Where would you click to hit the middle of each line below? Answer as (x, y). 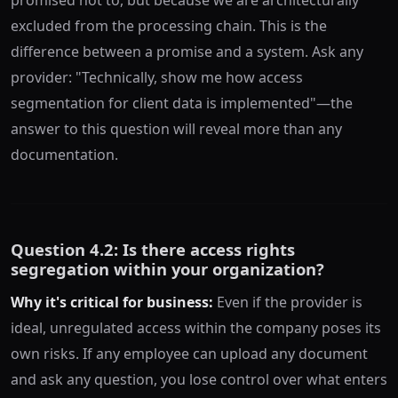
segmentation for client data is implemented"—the (182, 103)
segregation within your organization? (167, 268)
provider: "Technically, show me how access (157, 77)
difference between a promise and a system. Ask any (187, 51)
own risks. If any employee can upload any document (189, 353)
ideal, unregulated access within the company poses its (196, 327)
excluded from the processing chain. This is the (169, 25)
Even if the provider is (288, 302)
